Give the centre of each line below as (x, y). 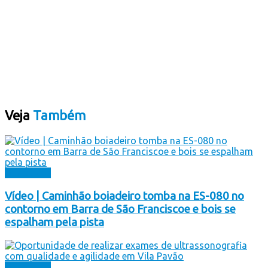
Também (58, 115)
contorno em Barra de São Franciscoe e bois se (120, 209)
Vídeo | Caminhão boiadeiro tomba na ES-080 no (124, 196)
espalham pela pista (54, 222)
